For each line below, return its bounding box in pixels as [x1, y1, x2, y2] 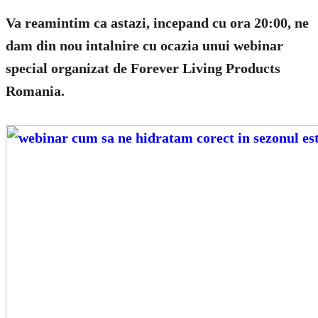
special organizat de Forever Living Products [6, 60, 280, 77]
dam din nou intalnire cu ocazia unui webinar [6, 38, 283, 54]
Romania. [6, 83, 65, 99]
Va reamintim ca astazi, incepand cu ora [6, 15, 254, 31]
